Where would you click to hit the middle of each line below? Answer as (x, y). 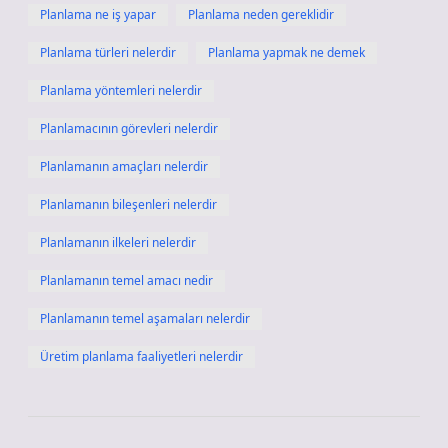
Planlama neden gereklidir (261, 14)
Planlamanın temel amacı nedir (126, 280)
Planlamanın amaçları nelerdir (124, 166)
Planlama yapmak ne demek (286, 52)
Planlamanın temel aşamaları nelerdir (145, 318)
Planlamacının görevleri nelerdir (129, 128)
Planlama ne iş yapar (98, 14)
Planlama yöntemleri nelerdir (121, 90)
